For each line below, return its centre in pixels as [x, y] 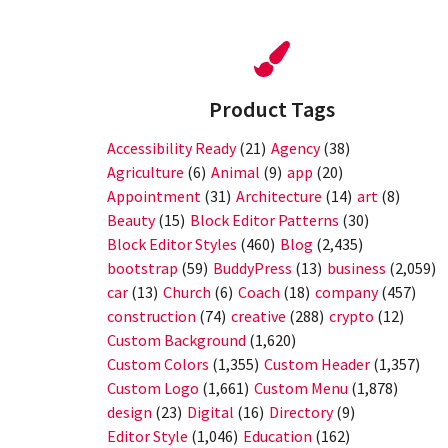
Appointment [154, 196]
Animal [235, 172]
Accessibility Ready [171, 148]
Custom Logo [153, 388]
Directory [301, 412]
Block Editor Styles [172, 244]
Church [187, 292]
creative [258, 316]
